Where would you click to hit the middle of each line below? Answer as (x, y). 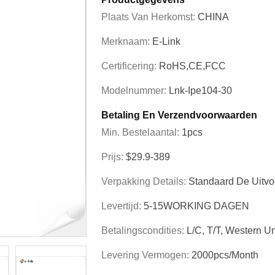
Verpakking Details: (145, 181)
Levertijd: (122, 206)
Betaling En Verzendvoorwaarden (179, 115)
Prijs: (114, 157)
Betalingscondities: (144, 230)
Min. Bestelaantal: (141, 132)
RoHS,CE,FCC (192, 66)
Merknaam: (127, 41)
